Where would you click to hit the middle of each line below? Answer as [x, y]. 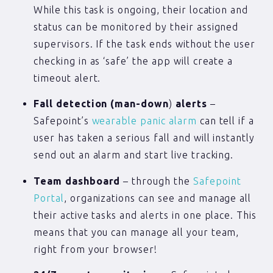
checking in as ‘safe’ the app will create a [133, 61]
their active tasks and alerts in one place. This [145, 215]
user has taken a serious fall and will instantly [144, 138]
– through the [157, 181]
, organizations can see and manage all [158, 198]
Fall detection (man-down [101, 104]
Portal [49, 198]
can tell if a [225, 121]
